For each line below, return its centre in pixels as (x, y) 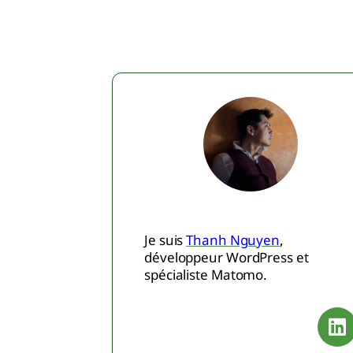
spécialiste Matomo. (207, 274)
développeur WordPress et (227, 257)
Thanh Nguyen (233, 240)
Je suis (165, 240)
